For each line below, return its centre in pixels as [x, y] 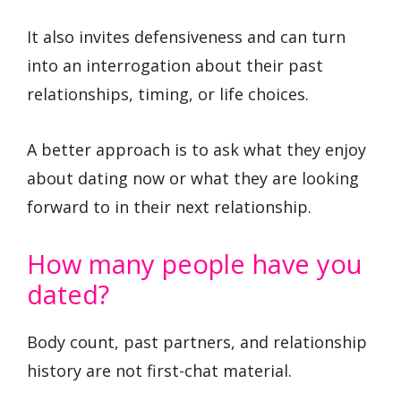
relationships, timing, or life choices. [168, 94]
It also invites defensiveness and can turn [186, 36]
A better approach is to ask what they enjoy [196, 150]
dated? [68, 294]
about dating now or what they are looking [193, 179]
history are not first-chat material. [159, 370]
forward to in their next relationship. [169, 207]
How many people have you [194, 263]
